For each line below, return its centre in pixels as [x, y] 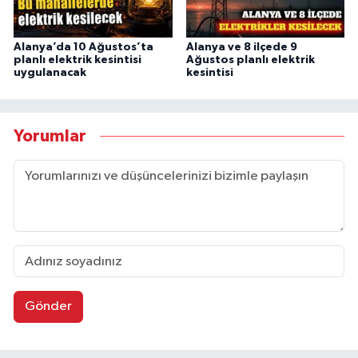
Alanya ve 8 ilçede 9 [241, 47]
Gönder [48, 307]
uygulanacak [50, 72]
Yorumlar [50, 137]
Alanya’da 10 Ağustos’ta [84, 47]
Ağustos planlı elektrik [250, 60]
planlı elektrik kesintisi [78, 60]
